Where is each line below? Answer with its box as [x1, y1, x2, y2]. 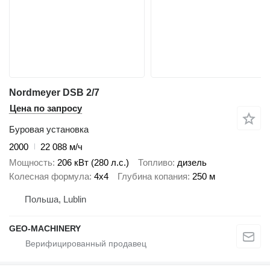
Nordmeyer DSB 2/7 [9, 87, 99, 98]
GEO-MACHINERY [9, 223, 81, 233]
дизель [177, 157, 207, 168]
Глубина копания [118, 171, 187, 182]
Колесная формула [9, 171, 89, 182]
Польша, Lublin [25, 193, 86, 204]
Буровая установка [9, 124, 89, 134]
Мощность [9, 157, 52, 168]
